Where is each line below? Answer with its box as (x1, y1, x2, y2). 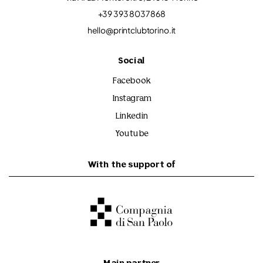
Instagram (112, 95, 151, 104)
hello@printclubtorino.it (87, 25, 176, 36)
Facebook (112, 77, 151, 86)
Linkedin (115, 112, 148, 122)
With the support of (87, 161, 176, 170)
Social (118, 57, 145, 66)
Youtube (114, 130, 149, 139)
